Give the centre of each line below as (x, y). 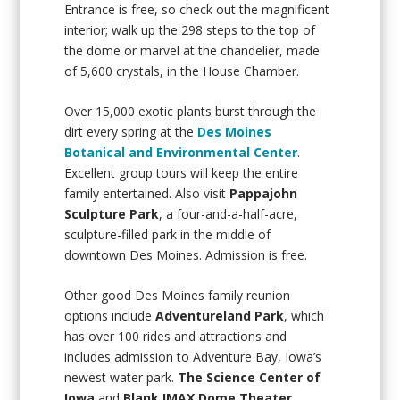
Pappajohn (264, 193)
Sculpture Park (112, 213)
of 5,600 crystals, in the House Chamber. (182, 71)
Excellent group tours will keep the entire (182, 172)
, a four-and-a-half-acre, (229, 213)
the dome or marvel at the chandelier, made (192, 50)
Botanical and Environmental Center (181, 152)
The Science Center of (250, 378)
